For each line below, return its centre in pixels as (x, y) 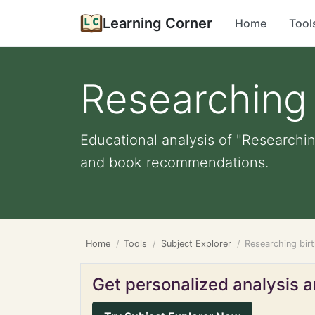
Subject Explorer (196, 244)
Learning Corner (157, 23)
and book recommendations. (174, 162)
